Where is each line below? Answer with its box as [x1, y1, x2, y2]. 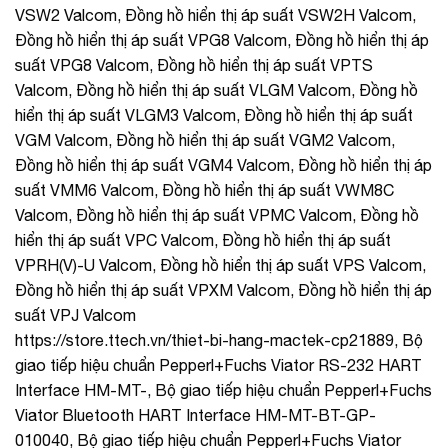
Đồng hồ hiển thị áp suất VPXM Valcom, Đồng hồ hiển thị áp [15, 280, 432, 299]
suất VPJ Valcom [15, 305, 136, 324]
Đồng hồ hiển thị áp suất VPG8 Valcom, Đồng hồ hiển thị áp [15, 30, 429, 49]
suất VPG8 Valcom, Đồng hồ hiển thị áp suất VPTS [15, 55, 373, 74]
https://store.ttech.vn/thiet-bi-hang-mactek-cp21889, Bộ [15, 330, 423, 349]
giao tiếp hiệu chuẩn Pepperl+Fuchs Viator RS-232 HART [15, 355, 422, 374]
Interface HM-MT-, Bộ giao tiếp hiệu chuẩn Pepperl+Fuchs [15, 380, 432, 399]
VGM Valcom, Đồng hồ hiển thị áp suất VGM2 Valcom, [15, 130, 395, 149]
